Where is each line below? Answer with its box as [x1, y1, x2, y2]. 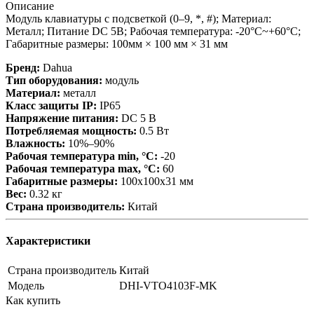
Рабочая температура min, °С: [6, 149, 158, 162]
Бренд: [6, 61, 40, 74]
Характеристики [6, 235, 90, 247]
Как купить [6, 294, 60, 307]
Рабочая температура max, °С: [6, 162, 160, 175]
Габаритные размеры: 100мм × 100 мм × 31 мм [6, 37, 228, 50]
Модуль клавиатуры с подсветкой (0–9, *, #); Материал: [6, 12, 271, 25]
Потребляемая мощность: [6, 124, 137, 137]
